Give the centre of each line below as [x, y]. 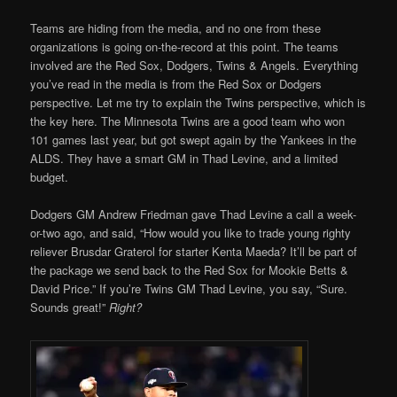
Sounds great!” [70, 307]
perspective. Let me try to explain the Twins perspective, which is [198, 103]
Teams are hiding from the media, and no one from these [176, 28]
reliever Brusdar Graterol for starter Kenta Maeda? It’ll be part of [194, 252]
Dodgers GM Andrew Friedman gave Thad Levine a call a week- [194, 214]
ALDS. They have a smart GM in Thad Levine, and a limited [184, 159]
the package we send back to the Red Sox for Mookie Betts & [190, 270]
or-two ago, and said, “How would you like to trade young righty [191, 233]
